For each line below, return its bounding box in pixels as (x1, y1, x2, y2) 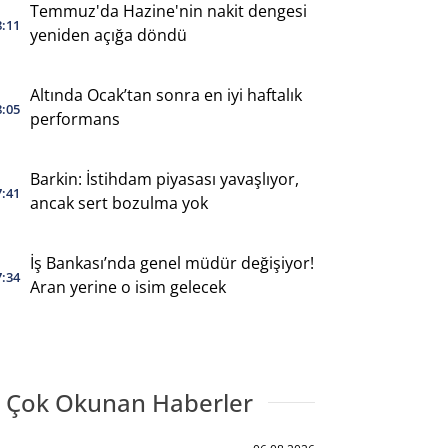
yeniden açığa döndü (29, 23, 187, 46)
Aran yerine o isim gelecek (29, 275, 226, 298)
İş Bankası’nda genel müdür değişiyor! (29, 251, 314, 274)
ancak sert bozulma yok (29, 191, 208, 214)
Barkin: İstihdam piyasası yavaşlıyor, (29, 167, 299, 190)
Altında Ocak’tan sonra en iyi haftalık (29, 83, 302, 106)
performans (29, 107, 120, 130)
